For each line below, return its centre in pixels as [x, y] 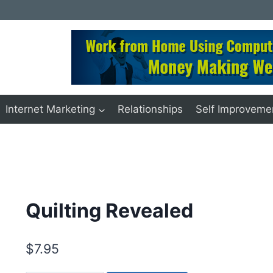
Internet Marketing [51, 109]
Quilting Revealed [110, 210]
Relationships [151, 109]
